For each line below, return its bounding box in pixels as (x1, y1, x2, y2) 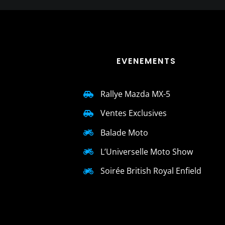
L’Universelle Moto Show (100, 146, 193, 157)
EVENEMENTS (117, 55, 177, 67)
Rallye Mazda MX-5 (100, 88, 171, 100)
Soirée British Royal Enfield (100, 165, 202, 176)
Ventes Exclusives (100, 107, 167, 119)
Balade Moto (100, 127, 149, 138)
